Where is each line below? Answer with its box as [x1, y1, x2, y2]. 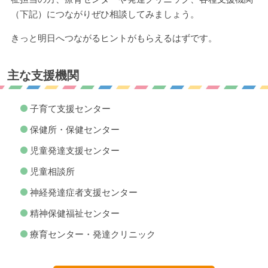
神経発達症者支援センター [30, 187, 138, 197]
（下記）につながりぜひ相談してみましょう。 [10, 9, 199, 19]
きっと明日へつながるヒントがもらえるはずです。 [10, 33, 217, 43]
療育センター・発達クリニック [30, 229, 156, 239]
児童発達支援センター [30, 145, 120, 156]
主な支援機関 [7, 69, 79, 82]
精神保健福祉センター [30, 208, 120, 218]
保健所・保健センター [30, 124, 120, 135]
